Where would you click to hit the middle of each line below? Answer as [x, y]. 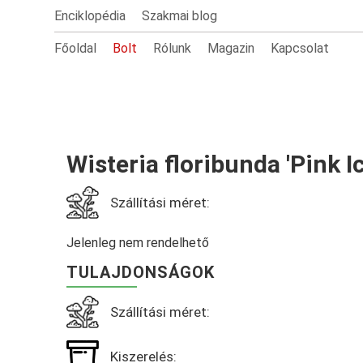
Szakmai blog [180, 16]
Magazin [231, 48]
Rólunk [173, 48]
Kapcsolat [300, 48]
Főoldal [76, 48]
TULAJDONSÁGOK [141, 272]
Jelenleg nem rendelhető [138, 243]
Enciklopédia [90, 16]
